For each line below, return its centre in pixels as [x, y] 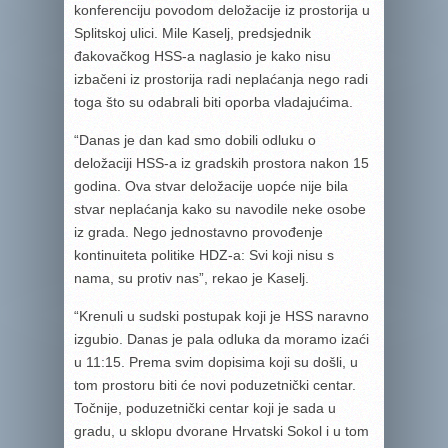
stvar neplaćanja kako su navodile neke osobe [220, 209]
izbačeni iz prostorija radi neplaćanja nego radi [221, 79]
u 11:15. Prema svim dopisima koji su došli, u [216, 362]
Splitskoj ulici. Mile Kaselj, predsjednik [192, 33]
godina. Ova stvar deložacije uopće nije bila [211, 186]
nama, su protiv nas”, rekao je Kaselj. [191, 278]
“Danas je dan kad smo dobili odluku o [195, 140]
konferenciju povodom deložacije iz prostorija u [222, 10]
